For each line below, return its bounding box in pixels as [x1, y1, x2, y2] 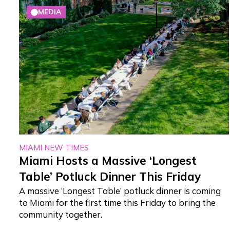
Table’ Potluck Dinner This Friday [19, 169, 201, 184]
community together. [19, 208, 103, 220]
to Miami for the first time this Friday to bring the [19, 197, 216, 208]
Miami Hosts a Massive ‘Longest [19, 153, 197, 168]
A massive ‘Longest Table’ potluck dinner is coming [19, 185, 221, 196]
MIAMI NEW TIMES [19, 142, 89, 152]
